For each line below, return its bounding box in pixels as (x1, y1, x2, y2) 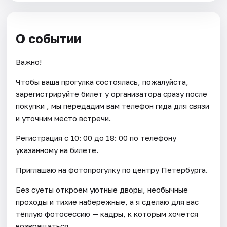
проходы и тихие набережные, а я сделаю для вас (16, 197, 199, 206)
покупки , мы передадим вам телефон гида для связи (16, 101, 210, 110)
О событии (16, 30, 82, 46)
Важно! (16, 57, 42, 66)
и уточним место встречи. (16, 113, 111, 123)
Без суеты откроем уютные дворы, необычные (16, 184, 188, 194)
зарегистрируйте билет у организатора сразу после (16, 89, 208, 98)
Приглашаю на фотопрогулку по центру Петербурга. (16, 165, 208, 174)
